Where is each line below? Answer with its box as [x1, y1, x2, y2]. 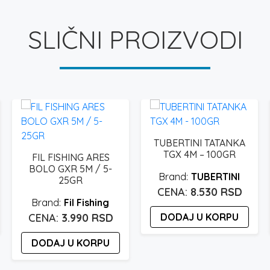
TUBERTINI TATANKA [154, 136, 245, 149]
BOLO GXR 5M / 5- [29, 162, 112, 175]
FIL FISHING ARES [31, 151, 110, 163]
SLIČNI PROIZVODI [27, 23, 243, 55]
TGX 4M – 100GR [163, 148, 236, 160]
